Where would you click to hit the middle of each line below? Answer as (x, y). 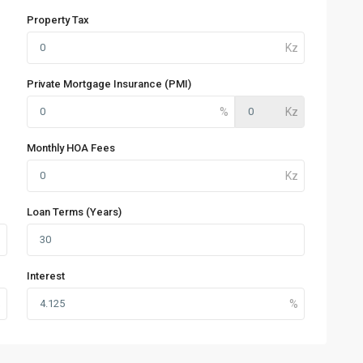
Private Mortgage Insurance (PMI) (109, 84)
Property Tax (58, 20)
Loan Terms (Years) (74, 212)
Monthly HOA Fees (71, 148)
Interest (46, 276)
